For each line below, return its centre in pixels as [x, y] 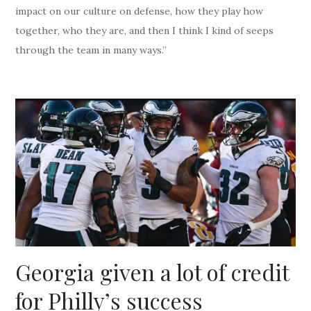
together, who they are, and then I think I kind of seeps [145, 31]
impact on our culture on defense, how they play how [140, 11]
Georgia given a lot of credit [152, 272]
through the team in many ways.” [91, 50]
